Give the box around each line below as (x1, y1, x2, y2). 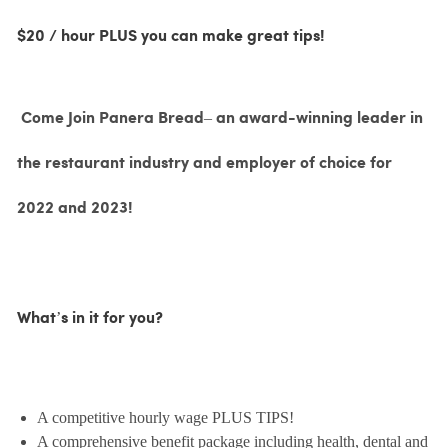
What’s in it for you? (16, 310, 163, 328)
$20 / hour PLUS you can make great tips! (16, 28, 325, 46)
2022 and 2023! (16, 200, 133, 218)
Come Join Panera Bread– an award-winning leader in (20, 110, 423, 128)
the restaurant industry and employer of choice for (16, 155, 392, 173)
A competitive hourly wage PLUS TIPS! (36, 409, 294, 427)
